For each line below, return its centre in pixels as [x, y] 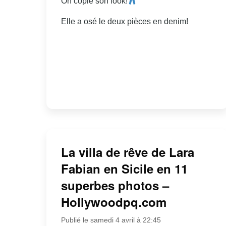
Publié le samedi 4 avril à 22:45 [111, 220]
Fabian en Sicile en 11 [124, 168]
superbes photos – [115, 185]
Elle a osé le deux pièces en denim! [124, 22]
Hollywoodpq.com [114, 202]
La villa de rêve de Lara [127, 152]
